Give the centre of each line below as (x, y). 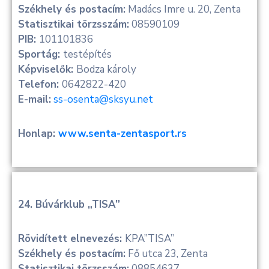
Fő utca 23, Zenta (167, 254)
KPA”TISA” (150, 239)
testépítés (87, 55)
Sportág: (41, 55)
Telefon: (40, 85)
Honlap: (38, 134)
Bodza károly (107, 70)
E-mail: (35, 100)
